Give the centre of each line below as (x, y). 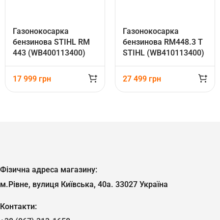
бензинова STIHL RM (51, 42)
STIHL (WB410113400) (164, 53)
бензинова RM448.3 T (163, 42)
